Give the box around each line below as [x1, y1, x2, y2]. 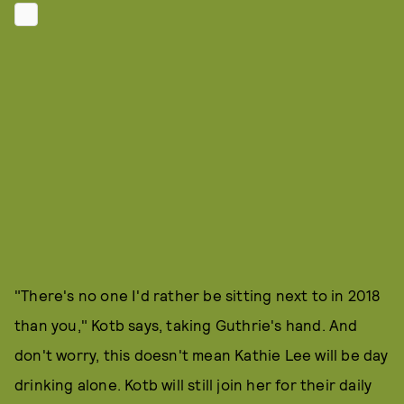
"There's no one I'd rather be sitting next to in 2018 [14, 286, 381, 304]
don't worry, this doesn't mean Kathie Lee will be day [14, 345, 389, 363]
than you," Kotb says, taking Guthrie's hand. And [14, 316, 358, 334]
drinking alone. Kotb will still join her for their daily [14, 375, 372, 393]
